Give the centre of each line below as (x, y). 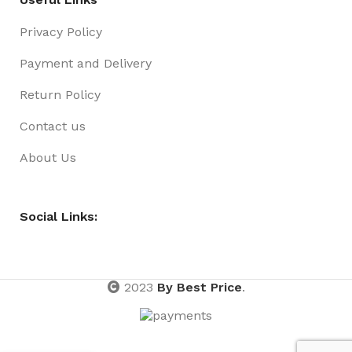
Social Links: (59, 216)
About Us (48, 158)
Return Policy (60, 95)
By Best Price (199, 287)
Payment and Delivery (86, 63)
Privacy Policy (61, 32)
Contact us (53, 126)
